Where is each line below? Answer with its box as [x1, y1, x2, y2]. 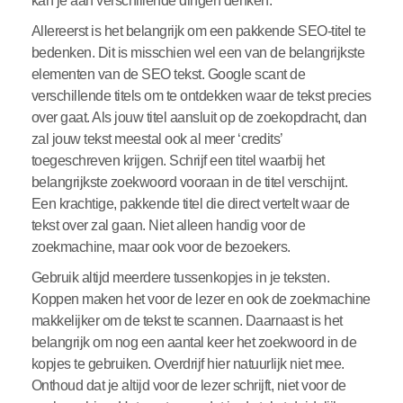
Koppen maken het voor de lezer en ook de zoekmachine [31, 291, 371, 308]
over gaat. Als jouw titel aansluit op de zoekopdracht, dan [31, 110, 367, 126]
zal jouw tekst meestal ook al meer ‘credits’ [31, 131, 282, 148]
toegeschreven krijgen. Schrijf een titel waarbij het [31, 153, 325, 169]
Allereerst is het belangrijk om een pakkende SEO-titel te [31, 23, 366, 40]
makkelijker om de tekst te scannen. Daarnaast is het [31, 313, 343, 329]
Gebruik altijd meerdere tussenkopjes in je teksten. [31, 270, 330, 286]
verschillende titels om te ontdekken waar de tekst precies [31, 88, 372, 104]
